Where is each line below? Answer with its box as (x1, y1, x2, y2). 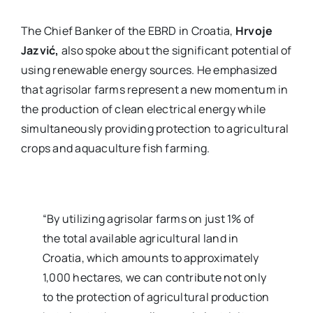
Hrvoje (235, 23, 273, 38)
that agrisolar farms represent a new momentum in (20, 82, 289, 97)
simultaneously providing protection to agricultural (20, 121, 289, 136)
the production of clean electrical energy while (20, 101, 266, 117)
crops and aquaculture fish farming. (20, 140, 210, 156)
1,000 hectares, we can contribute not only (43, 270, 267, 285)
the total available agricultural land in (43, 231, 239, 246)
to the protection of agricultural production (43, 289, 270, 305)
